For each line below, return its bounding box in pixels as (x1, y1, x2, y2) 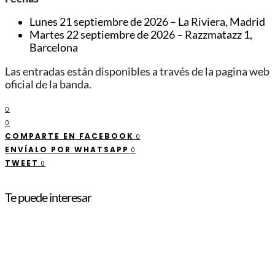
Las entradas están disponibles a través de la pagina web (5, 64, 269, 78)
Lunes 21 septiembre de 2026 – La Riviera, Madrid (29, 15, 265, 29)
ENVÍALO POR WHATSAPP (5, 144, 129, 155)
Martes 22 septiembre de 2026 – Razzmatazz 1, (29, 28, 252, 42)
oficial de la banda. (5, 77, 91, 91)
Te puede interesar (5, 189, 91, 204)
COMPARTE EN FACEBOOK (5, 131, 134, 142)
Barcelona (29, 41, 78, 55)
